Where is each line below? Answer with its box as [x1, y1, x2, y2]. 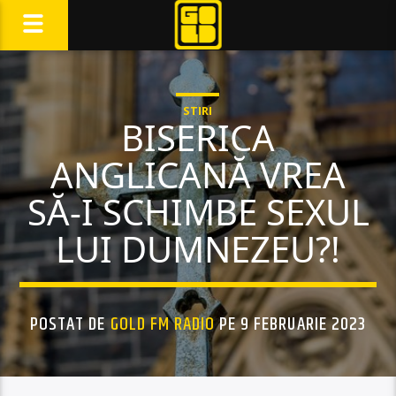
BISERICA [121, 113, 275, 162]
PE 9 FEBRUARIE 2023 [215, 310, 366, 339]
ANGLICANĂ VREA [50, 150, 346, 199]
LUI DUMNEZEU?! [56, 225, 340, 273]
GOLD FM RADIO [110, 310, 216, 339]
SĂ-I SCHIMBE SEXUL [27, 187, 369, 236]
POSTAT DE [30, 310, 110, 339]
